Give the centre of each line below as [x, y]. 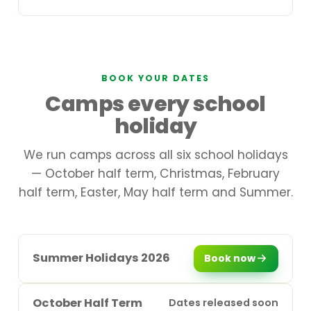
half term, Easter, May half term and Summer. [155, 192]
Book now [230, 259]
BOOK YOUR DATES [155, 78]
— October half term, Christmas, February [155, 174]
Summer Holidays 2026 [101, 258]
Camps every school [155, 104]
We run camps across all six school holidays [155, 155]
